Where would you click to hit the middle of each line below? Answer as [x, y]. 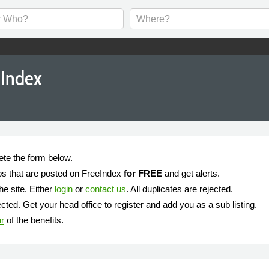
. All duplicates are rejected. [179, 189]
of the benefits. [34, 220]
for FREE [143, 173]
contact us [105, 189]
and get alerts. [191, 173]
